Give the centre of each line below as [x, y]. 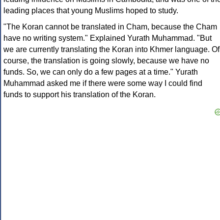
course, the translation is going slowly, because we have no [106, 61]
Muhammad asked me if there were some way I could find [103, 83]
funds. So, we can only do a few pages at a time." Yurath [101, 72]
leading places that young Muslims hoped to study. [91, 11]
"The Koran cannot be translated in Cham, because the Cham [110, 27]
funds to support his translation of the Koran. [80, 95]
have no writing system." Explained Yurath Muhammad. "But [108, 38]
